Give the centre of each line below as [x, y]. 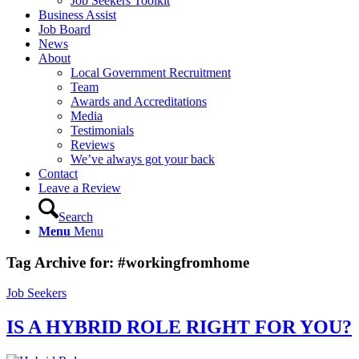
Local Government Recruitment [151, 73]
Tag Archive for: [62, 262]
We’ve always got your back [143, 159]
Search [76, 217]
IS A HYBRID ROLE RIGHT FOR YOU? [179, 327]
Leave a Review [80, 188]
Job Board [65, 29]
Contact [58, 173]
